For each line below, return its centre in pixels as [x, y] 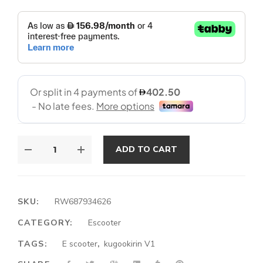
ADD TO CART [146, 149]
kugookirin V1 [130, 244]
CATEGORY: [47, 222]
